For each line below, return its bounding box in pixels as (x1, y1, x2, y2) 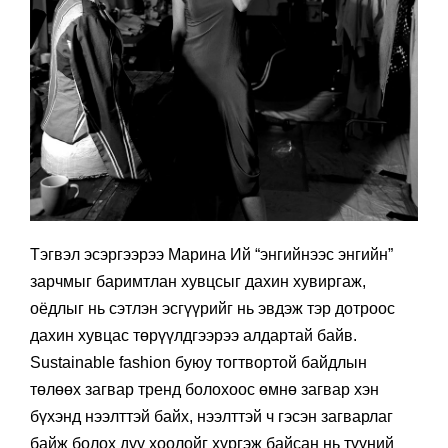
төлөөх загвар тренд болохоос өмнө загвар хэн (30, 380, 379, 398)
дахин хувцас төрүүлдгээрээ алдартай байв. (30, 326, 357, 344)
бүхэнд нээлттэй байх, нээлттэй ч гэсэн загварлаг (30, 407, 393, 425)
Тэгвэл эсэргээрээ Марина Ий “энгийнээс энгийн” (30, 245, 393, 263)
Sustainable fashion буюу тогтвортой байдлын (30, 353, 367, 371)
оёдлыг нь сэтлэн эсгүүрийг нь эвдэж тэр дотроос (30, 299, 395, 317)
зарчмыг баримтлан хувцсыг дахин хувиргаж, (30, 272, 366, 290)
